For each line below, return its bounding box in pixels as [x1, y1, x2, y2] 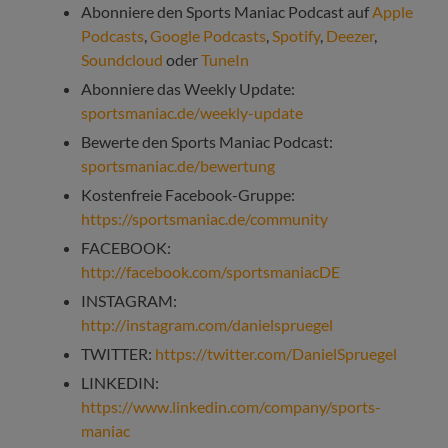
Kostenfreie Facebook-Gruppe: [81, 185, 296, 205]
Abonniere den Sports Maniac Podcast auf [81, 2, 373, 22]
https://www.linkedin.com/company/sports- [81, 397, 382, 417]
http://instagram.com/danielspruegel [81, 315, 334, 335]
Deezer [326, 26, 375, 46]
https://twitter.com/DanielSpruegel [155, 344, 398, 364]
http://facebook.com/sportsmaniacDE [81, 262, 341, 282]
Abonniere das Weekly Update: [81, 79, 296, 99]
